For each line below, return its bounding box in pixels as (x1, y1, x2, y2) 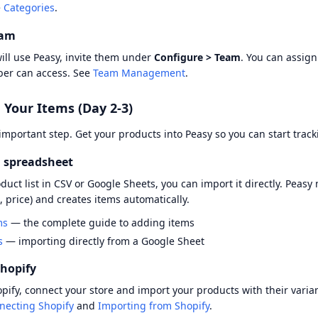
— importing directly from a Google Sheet (3, 234, 204, 248)
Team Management (93, 66, 185, 79)
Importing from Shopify (98, 299, 209, 312)
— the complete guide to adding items (8, 216, 194, 229)
